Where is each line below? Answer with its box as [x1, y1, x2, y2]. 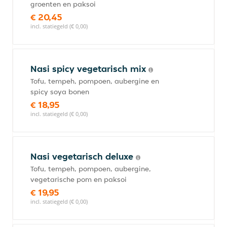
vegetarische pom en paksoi [30, 175, 127, 184]
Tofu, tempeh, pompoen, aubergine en [30, 77, 159, 86]
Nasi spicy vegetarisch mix [30, 63, 148, 74]
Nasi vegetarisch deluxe [30, 150, 136, 162]
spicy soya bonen [30, 87, 89, 96]
